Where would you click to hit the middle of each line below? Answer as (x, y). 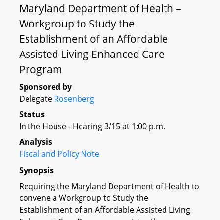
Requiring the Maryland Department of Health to (109, 186)
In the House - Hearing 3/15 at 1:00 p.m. (92, 126)
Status (32, 114)
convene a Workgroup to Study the (84, 198)
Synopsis (36, 170)
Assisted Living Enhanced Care (92, 54)
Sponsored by (45, 87)
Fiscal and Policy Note (59, 154)
